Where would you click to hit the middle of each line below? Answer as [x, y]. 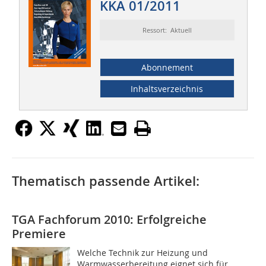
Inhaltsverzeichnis [167, 89]
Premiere [39, 234]
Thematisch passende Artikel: [106, 181]
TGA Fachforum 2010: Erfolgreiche [109, 220]
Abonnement [167, 68]
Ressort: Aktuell [167, 30]
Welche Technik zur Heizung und [143, 253]
